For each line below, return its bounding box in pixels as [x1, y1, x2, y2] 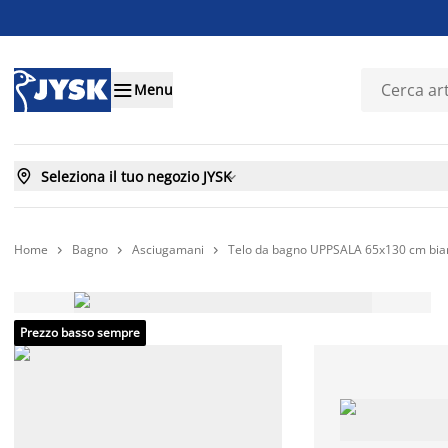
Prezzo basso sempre [20, 324, 140, 341]
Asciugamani [132, 241, 204, 258]
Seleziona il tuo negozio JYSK [41, 166, 232, 186]
